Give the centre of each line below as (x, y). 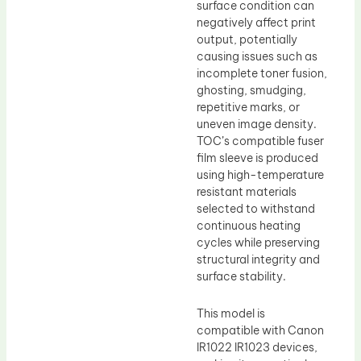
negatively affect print (256, 23)
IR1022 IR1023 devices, (257, 347)
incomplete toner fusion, (262, 74)
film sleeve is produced (257, 158)
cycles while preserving (258, 243)
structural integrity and (258, 260)
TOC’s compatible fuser (260, 141)
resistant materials (247, 192)
